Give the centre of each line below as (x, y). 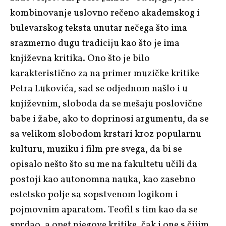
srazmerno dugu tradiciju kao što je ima (95, 43)
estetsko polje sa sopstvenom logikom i (94, 194)
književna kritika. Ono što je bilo (80, 58)
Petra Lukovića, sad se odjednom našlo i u (99, 89)
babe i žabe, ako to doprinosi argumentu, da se (109, 119)
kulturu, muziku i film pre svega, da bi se (96, 149)
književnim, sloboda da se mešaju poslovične (106, 104)
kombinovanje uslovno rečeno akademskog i (105, 13)
